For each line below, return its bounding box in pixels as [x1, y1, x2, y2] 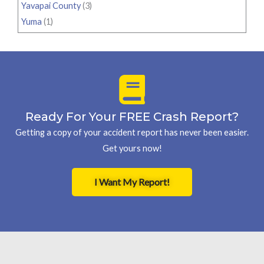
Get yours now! [102, 143, 162, 154]
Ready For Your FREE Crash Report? [25, 110, 239, 124]
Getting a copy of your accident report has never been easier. [15, 127, 249, 138]
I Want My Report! [94, 176, 170, 188]
